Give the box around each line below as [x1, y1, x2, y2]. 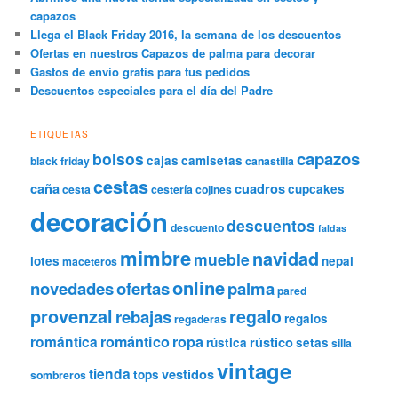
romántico [100, 330, 171, 352]
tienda [89, 362, 131, 384]
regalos [284, 309, 329, 327]
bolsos [92, 147, 145, 170]
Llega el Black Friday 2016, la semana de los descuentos [30, 25, 342, 43]
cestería [151, 180, 194, 197]
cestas [93, 173, 149, 199]
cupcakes [288, 179, 346, 197]
